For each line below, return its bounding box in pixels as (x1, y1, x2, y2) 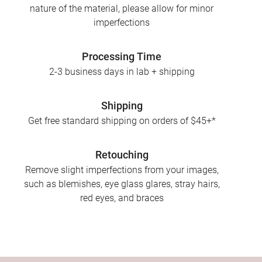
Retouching (95, 149, 149, 161)
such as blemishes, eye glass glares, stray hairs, (23, 178, 220, 190)
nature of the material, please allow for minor (30, 3, 213, 15)
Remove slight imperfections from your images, (25, 164, 219, 176)
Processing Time (82, 50, 161, 63)
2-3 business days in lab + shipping (49, 66, 195, 78)
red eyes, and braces (80, 192, 164, 204)
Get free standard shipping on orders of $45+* (27, 115, 216, 127)
